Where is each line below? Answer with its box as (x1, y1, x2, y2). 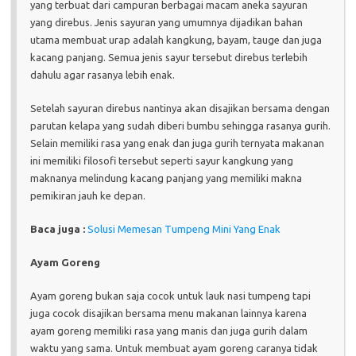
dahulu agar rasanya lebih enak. (30, 69, 175, 81)
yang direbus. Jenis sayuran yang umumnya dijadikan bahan (30, 17, 303, 29)
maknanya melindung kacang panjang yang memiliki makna (30, 172, 302, 184)
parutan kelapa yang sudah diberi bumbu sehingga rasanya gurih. (30, 120, 331, 132)
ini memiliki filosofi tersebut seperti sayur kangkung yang (30, 155, 293, 167)
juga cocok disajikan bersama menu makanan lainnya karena (30, 308, 307, 319)
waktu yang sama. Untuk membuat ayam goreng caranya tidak (30, 342, 318, 354)
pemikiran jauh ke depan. (30, 190, 145, 202)
